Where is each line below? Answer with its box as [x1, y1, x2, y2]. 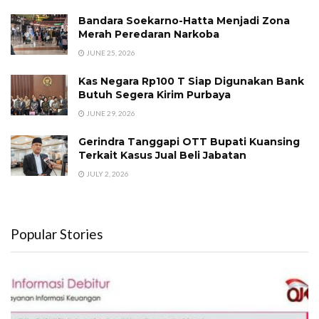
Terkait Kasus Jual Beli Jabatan [78, 149, 246, 162]
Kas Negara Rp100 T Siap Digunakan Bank [78, 75, 304, 88]
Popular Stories [11, 226, 103, 243]
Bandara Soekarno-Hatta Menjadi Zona [78, 14, 290, 28]
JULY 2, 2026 [85, 169, 129, 179]
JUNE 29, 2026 [85, 109, 135, 118]
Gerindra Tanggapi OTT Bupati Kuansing [78, 135, 300, 149]
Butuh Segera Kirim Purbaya [78, 88, 231, 102]
